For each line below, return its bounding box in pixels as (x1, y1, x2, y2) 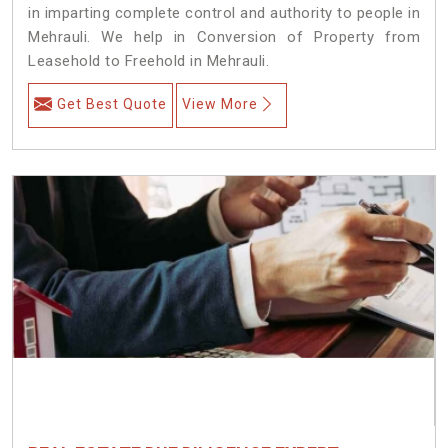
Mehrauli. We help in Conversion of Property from (28, 27, 420, 46)
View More (182, 95, 258, 112)
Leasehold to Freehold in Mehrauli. (28, 51, 269, 70)
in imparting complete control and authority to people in (28, 3, 420, 22)
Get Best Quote (57, 95, 167, 112)
